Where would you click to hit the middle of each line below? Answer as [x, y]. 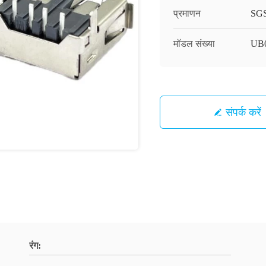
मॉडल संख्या [194, 44]
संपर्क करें [243, 112]
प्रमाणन [187, 13]
